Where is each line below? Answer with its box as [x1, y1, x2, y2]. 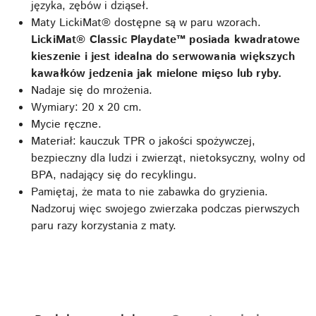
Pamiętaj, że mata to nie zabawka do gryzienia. [31, 184, 268, 201]
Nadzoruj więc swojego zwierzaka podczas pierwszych [31, 201, 300, 218]
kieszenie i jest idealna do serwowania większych [31, 49, 295, 66]
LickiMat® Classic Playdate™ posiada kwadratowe [31, 32, 300, 49]
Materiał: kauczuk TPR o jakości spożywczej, [31, 133, 255, 150]
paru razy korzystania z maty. [31, 218, 176, 235]
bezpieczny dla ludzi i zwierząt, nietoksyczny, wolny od [31, 150, 305, 167]
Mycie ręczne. [31, 116, 102, 133]
